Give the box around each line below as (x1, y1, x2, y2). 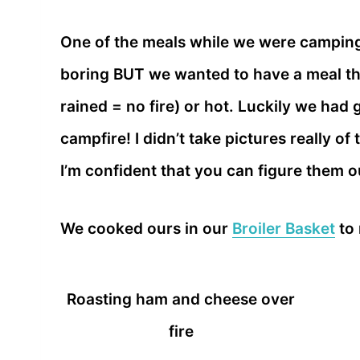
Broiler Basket (232, 219, 335, 239)
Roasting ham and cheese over (67, 289, 295, 309)
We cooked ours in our (60, 219, 232, 239)
